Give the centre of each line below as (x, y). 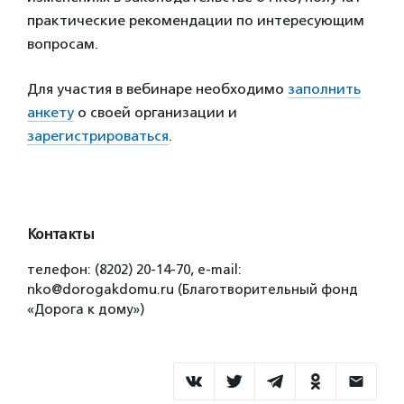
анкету (50, 112)
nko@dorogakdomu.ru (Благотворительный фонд (193, 289)
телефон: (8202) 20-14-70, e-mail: (134, 270)
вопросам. (63, 44)
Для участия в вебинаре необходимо (157, 89)
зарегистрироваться (98, 136)
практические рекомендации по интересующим (196, 20)
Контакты (60, 234)
